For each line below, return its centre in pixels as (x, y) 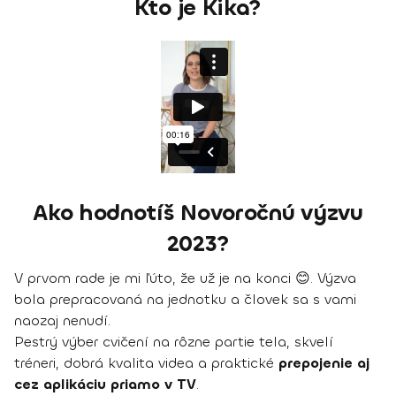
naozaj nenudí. (62, 320)
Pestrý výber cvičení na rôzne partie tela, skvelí (174, 341)
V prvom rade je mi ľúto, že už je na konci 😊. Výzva (185, 278)
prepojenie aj (324, 362)
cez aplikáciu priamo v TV (105, 384)
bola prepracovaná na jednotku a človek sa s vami (185, 299)
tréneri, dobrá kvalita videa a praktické (146, 362)
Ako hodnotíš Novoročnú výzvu (198, 212)
